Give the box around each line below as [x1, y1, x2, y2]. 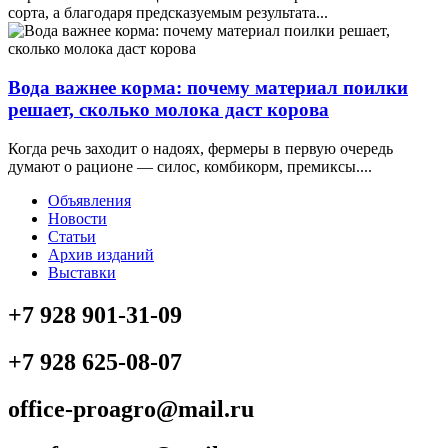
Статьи [48, 227, 96, 245]
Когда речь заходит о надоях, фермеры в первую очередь [8, 139, 393, 157]
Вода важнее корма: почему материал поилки [8, 77, 408, 99]
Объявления [48, 191, 131, 209]
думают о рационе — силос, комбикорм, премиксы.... [8, 157, 372, 175]
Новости [48, 209, 107, 227]
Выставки [48, 263, 116, 281]
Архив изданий [48, 245, 154, 263]
